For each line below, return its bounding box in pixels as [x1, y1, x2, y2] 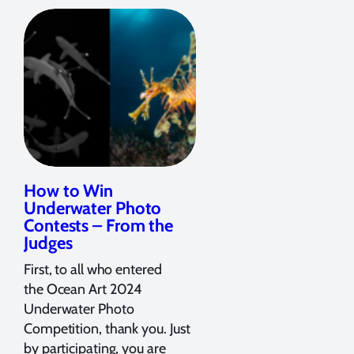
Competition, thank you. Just [24, 319, 191, 337]
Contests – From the [24, 214, 174, 236]
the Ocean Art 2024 [24, 280, 142, 298]
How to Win [24, 179, 114, 201]
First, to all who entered [24, 260, 162, 278]
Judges [24, 232, 73, 254]
